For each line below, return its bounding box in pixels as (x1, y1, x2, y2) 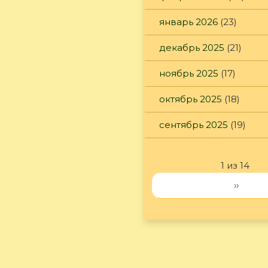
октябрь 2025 (159, 93, 222, 105)
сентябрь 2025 (159, 118, 228, 130)
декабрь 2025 (159, 41, 224, 53)
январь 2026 (159, 16, 218, 28)
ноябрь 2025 (159, 67, 218, 79)
